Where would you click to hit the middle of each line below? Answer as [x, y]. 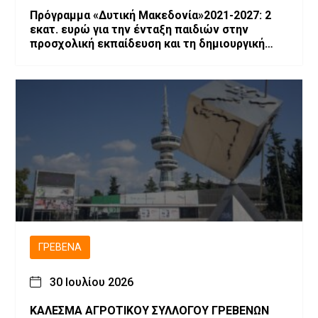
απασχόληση [64, 57]
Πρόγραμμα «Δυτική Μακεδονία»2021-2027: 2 [147, 15]
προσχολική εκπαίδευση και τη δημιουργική [147, 43]
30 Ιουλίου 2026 [92, 282]
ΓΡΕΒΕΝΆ [60, 247]
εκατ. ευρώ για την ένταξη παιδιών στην [139, 29]
